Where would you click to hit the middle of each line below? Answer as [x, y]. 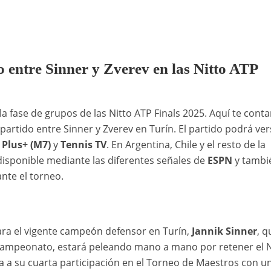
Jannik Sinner [224, 231]
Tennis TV [83, 145]
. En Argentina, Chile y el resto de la [186, 145]
